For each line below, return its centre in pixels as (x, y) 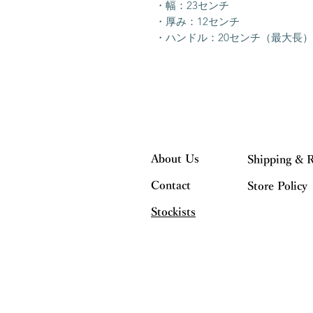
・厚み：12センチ (197, 21)
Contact (171, 185)
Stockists (173, 212)
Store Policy (277, 186)
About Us (175, 159)
